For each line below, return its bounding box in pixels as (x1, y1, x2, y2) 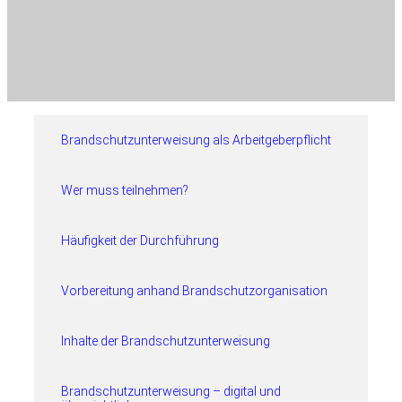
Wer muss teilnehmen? (61, 183, 188, 197)
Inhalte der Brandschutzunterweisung (61, 334, 270, 348)
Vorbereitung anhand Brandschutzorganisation (61, 284, 328, 298)
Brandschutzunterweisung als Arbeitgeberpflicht (61, 133, 331, 147)
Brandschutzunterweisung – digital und (61, 384, 281, 398)
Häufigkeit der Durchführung (61, 233, 219, 248)
